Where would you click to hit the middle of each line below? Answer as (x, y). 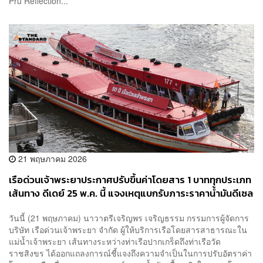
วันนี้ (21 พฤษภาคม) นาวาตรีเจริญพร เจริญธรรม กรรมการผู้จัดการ (129, 218)
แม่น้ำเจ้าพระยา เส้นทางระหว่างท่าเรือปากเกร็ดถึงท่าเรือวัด (115, 241)
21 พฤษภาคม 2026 (51, 159)
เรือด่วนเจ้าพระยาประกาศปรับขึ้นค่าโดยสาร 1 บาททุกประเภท (130, 180)
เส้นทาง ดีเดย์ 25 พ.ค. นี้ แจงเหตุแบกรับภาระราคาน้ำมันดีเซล (131, 194)
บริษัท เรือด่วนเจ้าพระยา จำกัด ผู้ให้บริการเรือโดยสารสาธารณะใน (128, 229)
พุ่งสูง (21, 207)
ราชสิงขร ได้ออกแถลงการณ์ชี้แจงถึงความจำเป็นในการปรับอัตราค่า (130, 253)
